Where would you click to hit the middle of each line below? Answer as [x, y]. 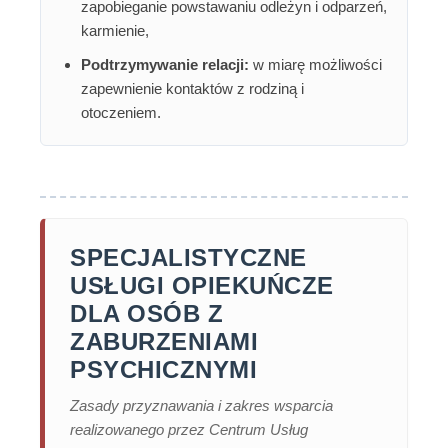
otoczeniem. [121, 113]
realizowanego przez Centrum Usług [189, 430]
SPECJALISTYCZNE [188, 258]
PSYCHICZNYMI [163, 370]
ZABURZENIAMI [164, 342]
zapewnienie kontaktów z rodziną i [192, 89]
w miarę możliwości [315, 65]
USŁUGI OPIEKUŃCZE [202, 286]
